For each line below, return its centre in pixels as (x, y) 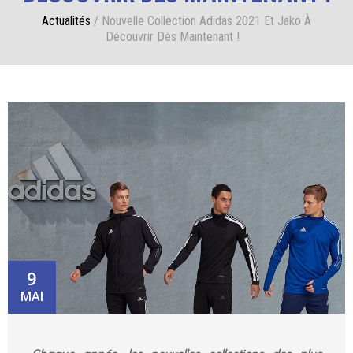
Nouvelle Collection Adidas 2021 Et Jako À (206, 21)
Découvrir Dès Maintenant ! (173, 37)
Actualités (66, 21)
